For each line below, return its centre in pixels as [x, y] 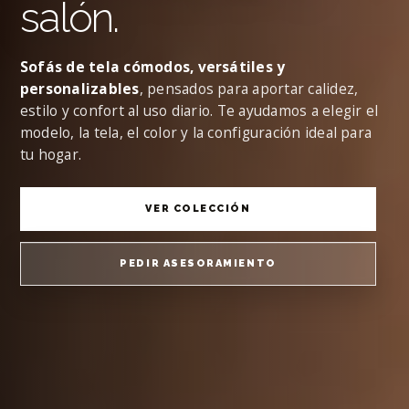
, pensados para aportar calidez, [249, 88]
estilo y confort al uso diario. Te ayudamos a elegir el [199, 110]
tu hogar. [51, 154]
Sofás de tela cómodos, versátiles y [153, 66]
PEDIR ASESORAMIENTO [198, 263]
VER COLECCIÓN [198, 209]
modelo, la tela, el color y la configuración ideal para [196, 132]
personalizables [80, 88]
